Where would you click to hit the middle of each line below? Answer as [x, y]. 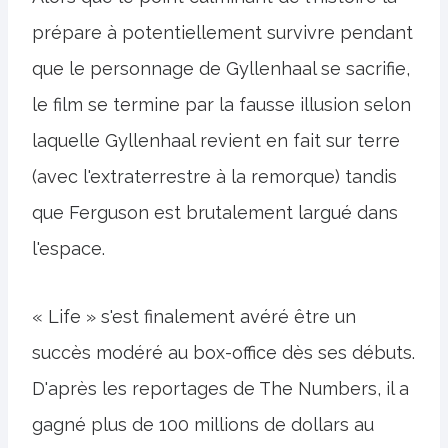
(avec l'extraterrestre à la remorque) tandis [214, 177]
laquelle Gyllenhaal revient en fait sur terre [216, 141]
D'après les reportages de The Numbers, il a [220, 389]
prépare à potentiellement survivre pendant [222, 33]
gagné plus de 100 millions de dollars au [203, 425]
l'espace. [68, 249]
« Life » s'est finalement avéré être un [194, 317]
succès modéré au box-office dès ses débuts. [223, 353]
